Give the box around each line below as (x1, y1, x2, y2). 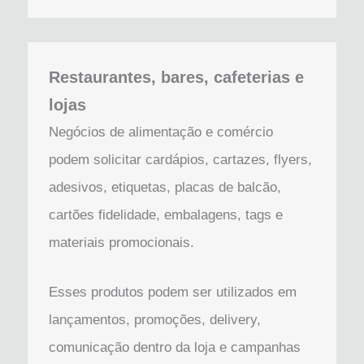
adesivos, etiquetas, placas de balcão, (48, 179, 281, 195)
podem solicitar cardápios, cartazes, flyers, (48, 151, 312, 167)
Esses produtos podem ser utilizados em (48, 284, 297, 300)
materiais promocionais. (48, 234, 194, 250)
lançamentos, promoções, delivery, (48, 311, 261, 327)
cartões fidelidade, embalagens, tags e (48, 206, 283, 223)
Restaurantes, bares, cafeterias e (48, 67, 304, 86)
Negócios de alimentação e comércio (48, 123, 273, 140)
